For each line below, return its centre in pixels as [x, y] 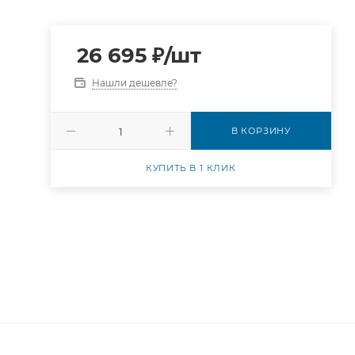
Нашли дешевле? [134, 83]
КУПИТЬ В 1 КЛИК [191, 168]
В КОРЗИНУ [261, 131]
